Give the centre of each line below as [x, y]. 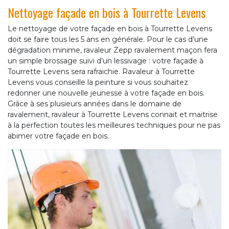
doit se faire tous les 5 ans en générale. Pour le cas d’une [108, 40]
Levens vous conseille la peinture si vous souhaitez [98, 83]
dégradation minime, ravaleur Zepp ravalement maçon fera [112, 50]
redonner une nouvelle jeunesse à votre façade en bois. [106, 93]
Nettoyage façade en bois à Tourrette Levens [107, 13]
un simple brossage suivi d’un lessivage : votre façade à [106, 61]
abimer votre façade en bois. [58, 136]
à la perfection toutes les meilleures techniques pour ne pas [114, 125]
